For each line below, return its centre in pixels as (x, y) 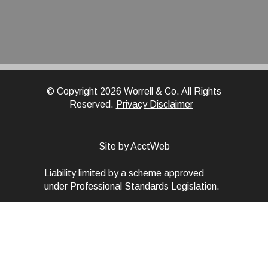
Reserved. (92, 105)
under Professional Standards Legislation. (132, 187)
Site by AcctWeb (134, 147)
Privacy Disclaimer (154, 105)
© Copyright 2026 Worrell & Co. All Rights (134, 92)
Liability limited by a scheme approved (124, 173)
